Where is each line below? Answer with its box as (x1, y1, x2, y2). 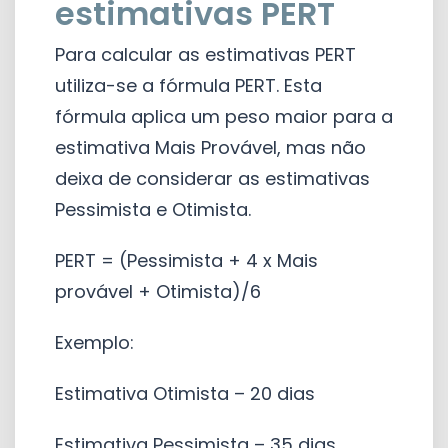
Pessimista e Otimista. (55, 196, 251, 222)
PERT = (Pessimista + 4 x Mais (55, 247, 318, 273)
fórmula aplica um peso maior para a (55, 103, 393, 129)
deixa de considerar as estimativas (55, 165, 370, 191)
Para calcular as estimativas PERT (55, 41, 356, 67)
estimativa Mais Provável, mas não (55, 134, 366, 160)
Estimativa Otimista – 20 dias (55, 380, 315, 406)
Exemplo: (55, 329, 134, 355)
